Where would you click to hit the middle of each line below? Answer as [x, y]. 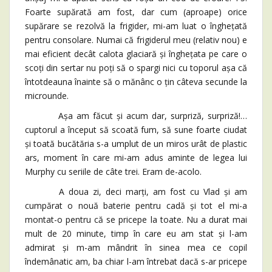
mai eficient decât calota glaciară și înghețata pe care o [136, 54]
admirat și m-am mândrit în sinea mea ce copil [136, 248]
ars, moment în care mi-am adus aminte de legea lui [136, 158]
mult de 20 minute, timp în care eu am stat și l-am [136, 234]
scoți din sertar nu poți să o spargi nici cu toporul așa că [136, 68]
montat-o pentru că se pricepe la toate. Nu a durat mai [136, 220]
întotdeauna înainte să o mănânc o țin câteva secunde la [136, 82]
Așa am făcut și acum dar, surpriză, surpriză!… [136, 116]
